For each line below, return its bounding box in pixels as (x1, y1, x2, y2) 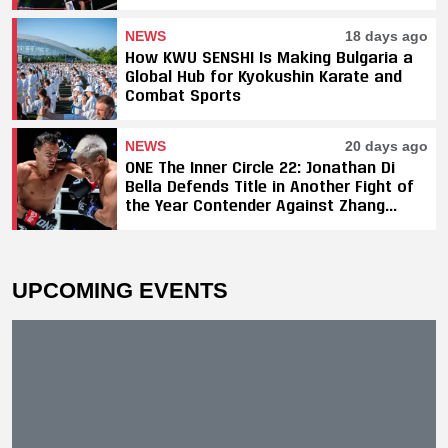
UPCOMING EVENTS (12, 277, 228, 303)
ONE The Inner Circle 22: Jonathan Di (125, 156, 395, 176)
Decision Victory (125, 232, 248, 252)
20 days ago (345, 137, 428, 154)
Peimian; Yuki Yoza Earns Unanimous (125, 213, 402, 233)
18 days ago (345, 27, 428, 44)
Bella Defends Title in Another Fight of (125, 175, 414, 195)
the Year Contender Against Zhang (125, 194, 385, 214)
